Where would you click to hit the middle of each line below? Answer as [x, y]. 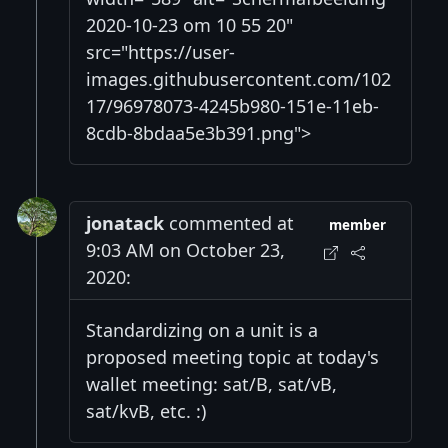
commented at [229, 223]
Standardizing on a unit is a [202, 330]
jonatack [125, 223]
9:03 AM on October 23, [185, 250]
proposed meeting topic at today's [232, 357]
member [358, 225]
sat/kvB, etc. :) [146, 411]
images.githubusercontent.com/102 [238, 79]
